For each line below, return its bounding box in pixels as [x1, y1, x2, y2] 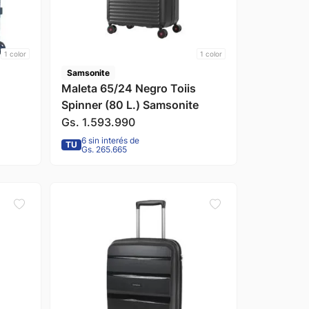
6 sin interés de [81, 134, 139, 146]
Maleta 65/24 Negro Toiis [61, 81, 196, 95]
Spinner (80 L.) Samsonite [61, 97, 199, 112]
